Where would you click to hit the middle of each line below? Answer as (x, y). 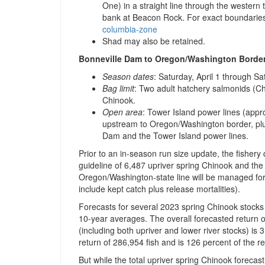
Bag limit (118, 88)
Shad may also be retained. (154, 41)
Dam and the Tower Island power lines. (175, 136)
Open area (122, 112)
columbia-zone (130, 29)
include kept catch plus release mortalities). (159, 189)
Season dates (128, 77)
